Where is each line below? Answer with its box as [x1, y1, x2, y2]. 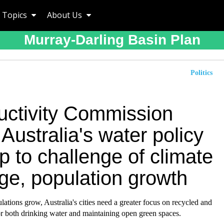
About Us [47, 9, 84, 20]
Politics [190, 69, 212, 76]
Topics [2, 9, 29, 20]
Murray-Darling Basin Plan [23, 32, 200, 47]
